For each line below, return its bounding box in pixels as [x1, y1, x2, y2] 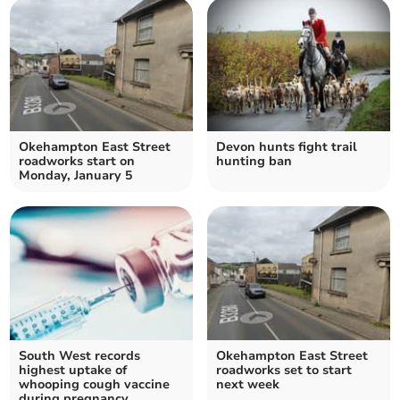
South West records [19, 347, 141, 365]
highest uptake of [19, 362, 128, 379]
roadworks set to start [216, 362, 352, 379]
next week [216, 376, 279, 394]
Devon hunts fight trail [216, 138, 357, 156]
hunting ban [216, 153, 292, 171]
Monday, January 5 [19, 167, 133, 185]
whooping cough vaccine [19, 376, 171, 394]
